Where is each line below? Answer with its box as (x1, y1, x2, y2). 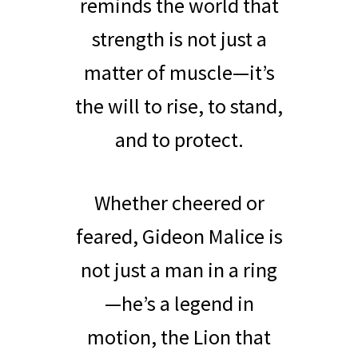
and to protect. (114, 126, 244, 153)
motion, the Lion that (87, 323, 271, 350)
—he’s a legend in (104, 289, 254, 316)
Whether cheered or (93, 189, 265, 216)
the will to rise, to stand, (75, 93, 283, 119)
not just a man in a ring (81, 256, 277, 283)
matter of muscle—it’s (83, 59, 275, 86)
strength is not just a (91, 26, 267, 52)
